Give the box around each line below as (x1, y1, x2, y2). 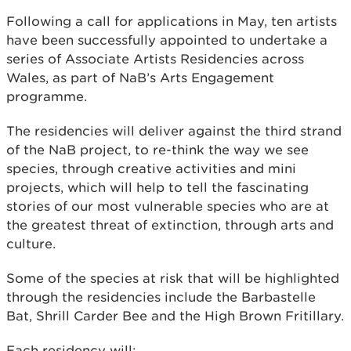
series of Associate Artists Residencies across (6, 50, 304, 67)
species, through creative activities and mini (6, 160, 296, 176)
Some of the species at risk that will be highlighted (6, 270, 339, 286)
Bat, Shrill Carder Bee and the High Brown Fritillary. (6, 307, 344, 324)
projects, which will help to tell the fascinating (6, 179, 309, 195)
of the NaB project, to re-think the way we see (6, 141, 309, 157)
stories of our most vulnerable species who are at (6, 197, 329, 214)
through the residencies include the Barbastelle (6, 288, 316, 305)
